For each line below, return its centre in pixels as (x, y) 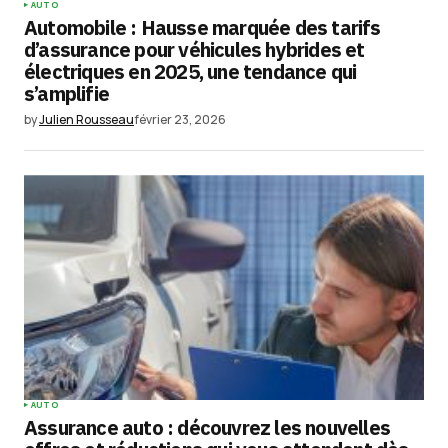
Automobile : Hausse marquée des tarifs (202, 27)
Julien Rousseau (86, 119)
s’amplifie (66, 93)
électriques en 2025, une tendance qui (190, 71)
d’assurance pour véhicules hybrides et (194, 49)
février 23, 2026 (180, 119)
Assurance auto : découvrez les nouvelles (207, 428)
